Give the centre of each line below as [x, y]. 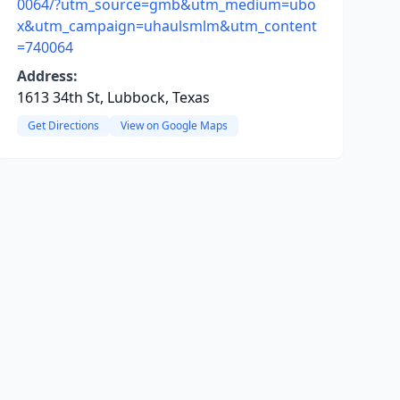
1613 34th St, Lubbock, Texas [113, 97]
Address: [47, 76]
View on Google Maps [174, 125]
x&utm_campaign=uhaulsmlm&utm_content [167, 26]
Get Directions [63, 125]
